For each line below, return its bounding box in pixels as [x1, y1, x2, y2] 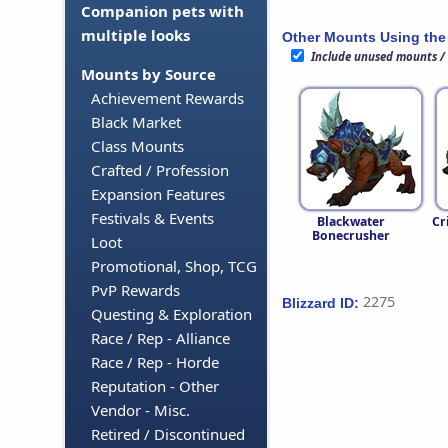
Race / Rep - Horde [91, 352, 219, 373]
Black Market [91, 112, 181, 133]
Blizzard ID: [282, 294, 359, 311]
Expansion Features [91, 184, 225, 205]
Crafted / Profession [91, 160, 229, 181]
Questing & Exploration [91, 304, 252, 325]
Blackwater [317, 213, 385, 231]
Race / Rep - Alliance [91, 328, 230, 349]
